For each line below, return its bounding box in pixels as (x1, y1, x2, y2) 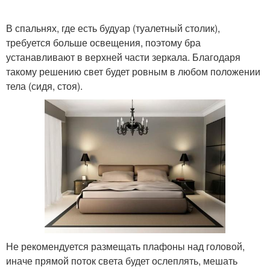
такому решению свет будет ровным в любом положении (6, 64, 260, 79)
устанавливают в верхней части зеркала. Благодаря (6, 50, 240, 64)
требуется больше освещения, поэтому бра (6, 36, 201, 50)
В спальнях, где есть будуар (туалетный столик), (6, 21, 220, 36)
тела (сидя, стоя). (6, 79, 83, 93)
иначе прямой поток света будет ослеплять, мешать (6, 254, 237, 268)
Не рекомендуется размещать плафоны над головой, (6, 239, 245, 254)
